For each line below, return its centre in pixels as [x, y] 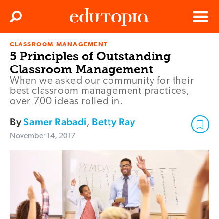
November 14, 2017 [43, 137]
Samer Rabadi [55, 122]
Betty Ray [114, 122]
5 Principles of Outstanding [90, 56]
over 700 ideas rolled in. [67, 102]
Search [26, 20]
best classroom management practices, [100, 91]
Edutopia [84, 49]
